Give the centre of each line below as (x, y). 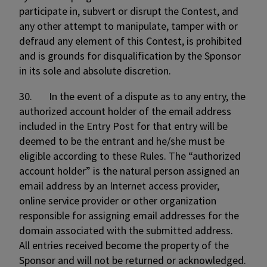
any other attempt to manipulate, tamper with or (128, 26)
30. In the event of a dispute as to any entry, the (132, 96)
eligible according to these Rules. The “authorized (130, 156)
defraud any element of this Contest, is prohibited (131, 41)
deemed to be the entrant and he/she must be (122, 141)
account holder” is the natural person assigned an (129, 171)
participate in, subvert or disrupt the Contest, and (129, 11)
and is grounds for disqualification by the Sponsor (130, 56)
